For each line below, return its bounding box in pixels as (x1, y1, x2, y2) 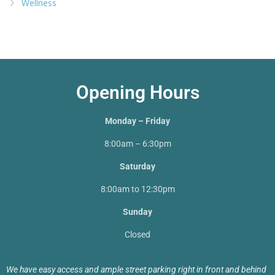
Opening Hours (76, 82, 199, 104)
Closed (125, 230, 150, 240)
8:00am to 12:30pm (100, 184, 175, 195)
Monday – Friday (105, 116, 170, 126)
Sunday (123, 207, 152, 217)
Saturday (120, 161, 155, 172)
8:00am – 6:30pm (104, 139, 171, 149)
